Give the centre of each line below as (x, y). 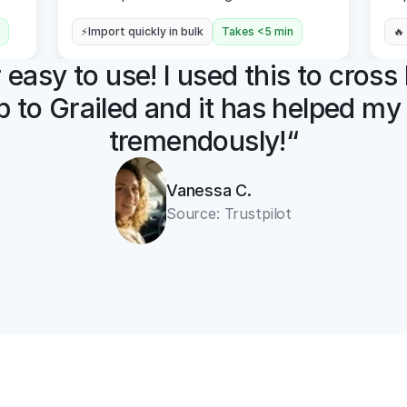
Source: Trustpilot (229, 213)
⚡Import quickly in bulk (142, 31)
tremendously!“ (203, 141)
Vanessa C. (208, 190)
